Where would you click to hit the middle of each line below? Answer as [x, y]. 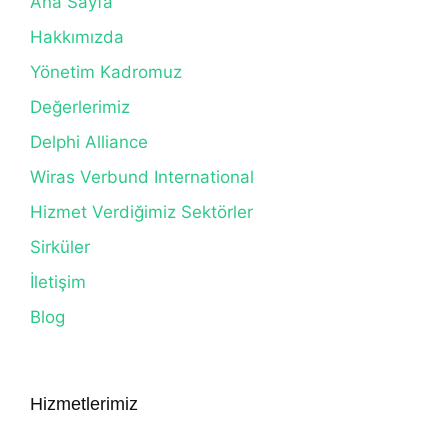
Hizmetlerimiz [84, 404]
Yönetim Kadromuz [106, 72]
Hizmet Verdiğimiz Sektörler [141, 212]
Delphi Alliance [89, 142]
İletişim [58, 282]
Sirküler [60, 247]
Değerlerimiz [80, 107]
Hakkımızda [77, 37]
